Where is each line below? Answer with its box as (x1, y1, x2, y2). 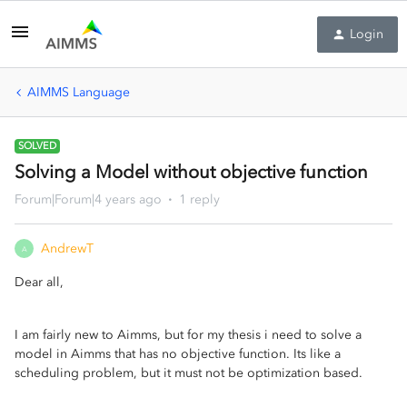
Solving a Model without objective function (15, 161, 368, 183)
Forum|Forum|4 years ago (15, 192, 162, 207)
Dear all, (15, 274, 67, 290)
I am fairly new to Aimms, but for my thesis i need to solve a (15, 327, 362, 342)
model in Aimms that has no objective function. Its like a (15, 346, 341, 362)
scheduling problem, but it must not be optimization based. (15, 365, 366, 381)
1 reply (179, 192, 220, 207)
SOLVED (18, 140, 56, 152)
